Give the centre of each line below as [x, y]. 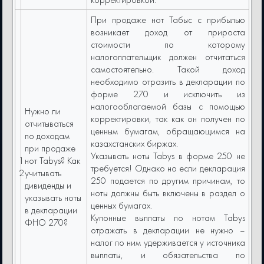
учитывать [43, 173]
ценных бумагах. [122, 206]
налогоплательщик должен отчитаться [168, 57]
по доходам [47, 136]
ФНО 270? [47, 223]
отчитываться [49, 124]
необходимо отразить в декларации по [168, 82]
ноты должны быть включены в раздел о [168, 193]
